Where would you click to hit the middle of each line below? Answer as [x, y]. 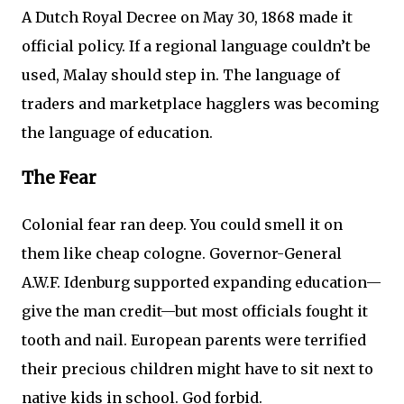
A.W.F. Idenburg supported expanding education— [202, 282]
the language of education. [117, 133]
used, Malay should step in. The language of [181, 75]
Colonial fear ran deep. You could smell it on [182, 224]
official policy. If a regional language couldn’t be [196, 46]
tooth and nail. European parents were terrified [194, 340]
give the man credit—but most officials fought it [195, 311]
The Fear [59, 179]
